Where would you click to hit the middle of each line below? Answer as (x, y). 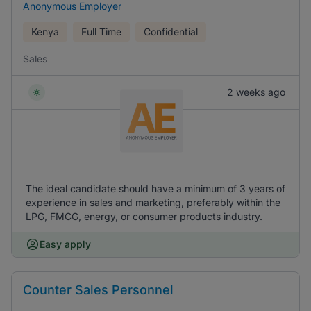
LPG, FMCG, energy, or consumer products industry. (144, 216)
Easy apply (65, 244)
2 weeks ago (256, 92)
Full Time (101, 32)
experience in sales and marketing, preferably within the (153, 202)
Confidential (171, 32)
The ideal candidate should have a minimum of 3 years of (155, 188)
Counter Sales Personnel (98, 290)
